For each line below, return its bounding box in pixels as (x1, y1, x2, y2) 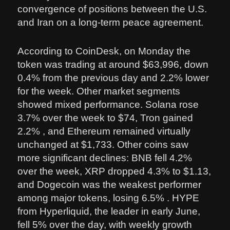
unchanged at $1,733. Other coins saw (17, 139, 189, 150)
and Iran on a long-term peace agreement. (17, 16, 204, 28)
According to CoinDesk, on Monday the (17, 45, 191, 56)
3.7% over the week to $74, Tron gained (17, 112, 194, 123)
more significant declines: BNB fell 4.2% (17, 152, 193, 163)
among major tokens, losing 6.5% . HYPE (17, 192, 200, 203)
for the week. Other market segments (17, 85, 181, 97)
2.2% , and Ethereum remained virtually (17, 125, 191, 137)
